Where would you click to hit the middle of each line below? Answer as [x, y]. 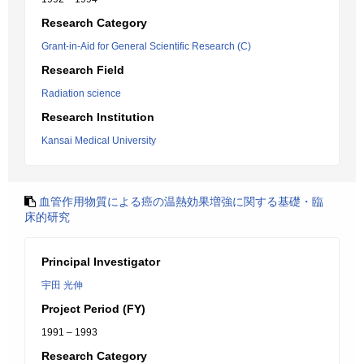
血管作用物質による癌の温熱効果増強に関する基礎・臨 [181, 201]
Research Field [83, 70]
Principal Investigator [101, 262]
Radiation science [81, 93]
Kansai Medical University [99, 141]
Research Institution [98, 117]
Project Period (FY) [93, 309]
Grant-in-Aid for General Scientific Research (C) [146, 46]
